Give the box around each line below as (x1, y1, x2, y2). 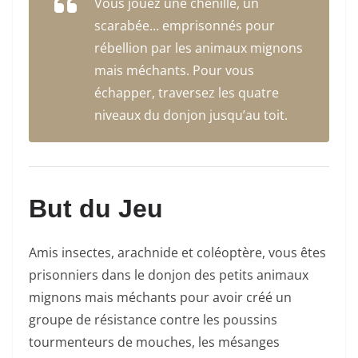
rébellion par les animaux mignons (94, 39, 303, 58)
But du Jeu (29, 194, 163, 224)
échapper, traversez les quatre (94, 84, 279, 102)
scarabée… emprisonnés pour (94, 17, 275, 35)
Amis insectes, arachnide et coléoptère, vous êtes (29, 244, 326, 262)
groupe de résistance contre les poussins (29, 311, 277, 329)
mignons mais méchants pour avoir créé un (29, 288, 292, 307)
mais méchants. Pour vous (94, 62, 254, 80)
